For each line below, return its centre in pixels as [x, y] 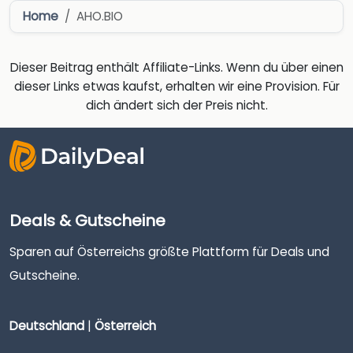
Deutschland [47, 325]
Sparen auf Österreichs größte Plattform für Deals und [169, 252]
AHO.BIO [100, 17]
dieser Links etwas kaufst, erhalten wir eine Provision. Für [176, 87]
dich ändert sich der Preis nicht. [176, 106]
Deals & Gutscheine [87, 221]
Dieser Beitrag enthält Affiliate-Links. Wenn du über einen [176, 68]
